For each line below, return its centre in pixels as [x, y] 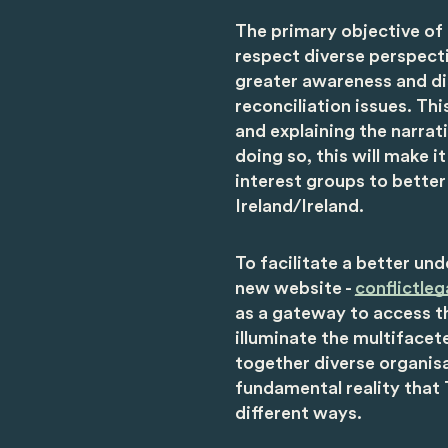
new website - [294, 288]
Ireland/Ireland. [311, 206]
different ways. [300, 413]
